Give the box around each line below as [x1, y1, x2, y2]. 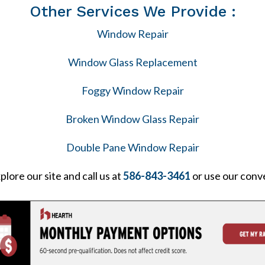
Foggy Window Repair [81, 84, 184, 97]
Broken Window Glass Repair [66, 112, 199, 125]
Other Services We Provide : [29, 2, 236, 20]
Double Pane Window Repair [66, 141, 199, 154]
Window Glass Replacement [67, 56, 198, 69]
